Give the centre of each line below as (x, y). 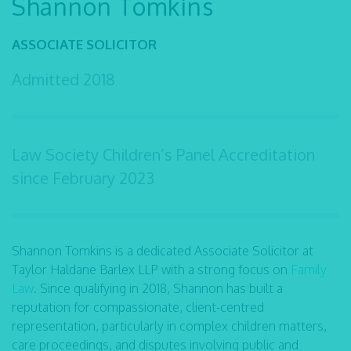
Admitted (47, 79)
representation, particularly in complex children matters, (169, 326)
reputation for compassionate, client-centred (138, 307)
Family (309, 270)
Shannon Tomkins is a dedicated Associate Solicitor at (163, 251)
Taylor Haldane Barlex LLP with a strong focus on (151, 270)
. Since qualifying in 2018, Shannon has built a (158, 288)
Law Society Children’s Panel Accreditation (163, 154)
